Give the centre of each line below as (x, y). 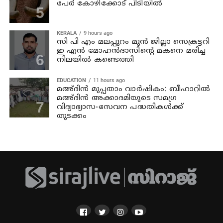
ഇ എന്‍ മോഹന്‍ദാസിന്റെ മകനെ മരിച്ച (131, 51)
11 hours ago (109, 80)
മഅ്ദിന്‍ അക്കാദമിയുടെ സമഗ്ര (117, 98)
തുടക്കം (72, 116)
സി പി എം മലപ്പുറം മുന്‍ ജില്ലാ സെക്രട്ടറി (133, 42)
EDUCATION (71, 80)
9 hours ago (98, 33)
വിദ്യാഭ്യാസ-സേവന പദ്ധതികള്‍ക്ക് (120, 107)
